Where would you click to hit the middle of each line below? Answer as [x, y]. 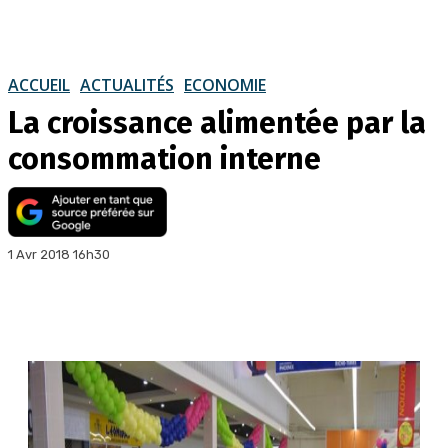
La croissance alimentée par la [217, 122]
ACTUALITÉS [127, 84]
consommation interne [164, 158]
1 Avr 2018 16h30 [59, 254]
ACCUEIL [39, 84]
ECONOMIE [225, 84]
